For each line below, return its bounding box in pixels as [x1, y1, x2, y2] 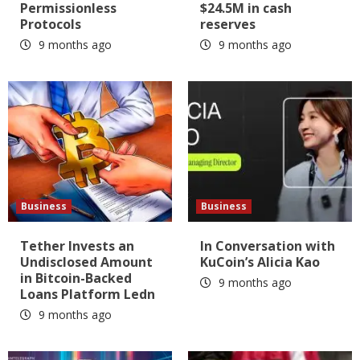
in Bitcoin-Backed [20, 268, 132, 287]
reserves [200, 14, 256, 33]
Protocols [20, 14, 81, 33]
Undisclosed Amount [20, 252, 153, 271]
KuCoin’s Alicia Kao [200, 252, 320, 271]
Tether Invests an [20, 236, 134, 255]
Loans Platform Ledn [20, 284, 155, 303]
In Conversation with [200, 236, 335, 255]
